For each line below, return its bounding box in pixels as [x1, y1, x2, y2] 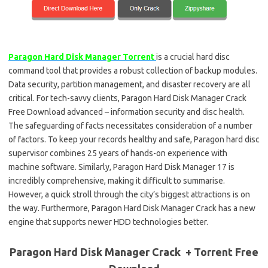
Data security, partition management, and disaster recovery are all [8, 79, 251, 89]
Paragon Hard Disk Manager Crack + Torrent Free [10, 245, 258, 258]
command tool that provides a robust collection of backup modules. [8, 65, 257, 75]
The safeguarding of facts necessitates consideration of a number [8, 120, 252, 130]
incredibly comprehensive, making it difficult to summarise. [8, 175, 225, 185]
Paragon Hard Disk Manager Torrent [8, 51, 156, 62]
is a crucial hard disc [156, 51, 230, 62]
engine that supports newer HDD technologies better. [8, 217, 208, 227]
